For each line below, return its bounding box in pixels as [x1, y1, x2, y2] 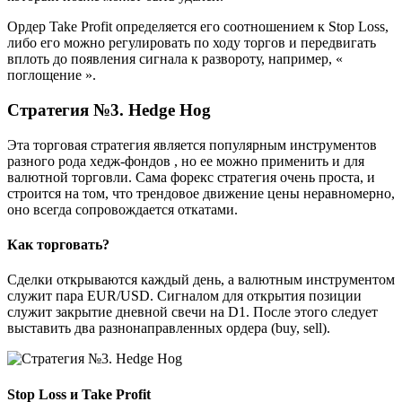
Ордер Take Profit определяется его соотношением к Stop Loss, [7, 19, 389, 35]
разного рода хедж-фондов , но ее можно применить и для [7, 153, 364, 169]
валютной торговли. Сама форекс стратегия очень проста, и [7, 169, 375, 185]
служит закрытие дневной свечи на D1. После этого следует [7, 304, 378, 320]
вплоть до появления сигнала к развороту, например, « [7, 51, 343, 67]
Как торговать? [7, 237, 109, 253]
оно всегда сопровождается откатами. [7, 201, 238, 217]
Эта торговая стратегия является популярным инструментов [7, 136, 377, 153]
